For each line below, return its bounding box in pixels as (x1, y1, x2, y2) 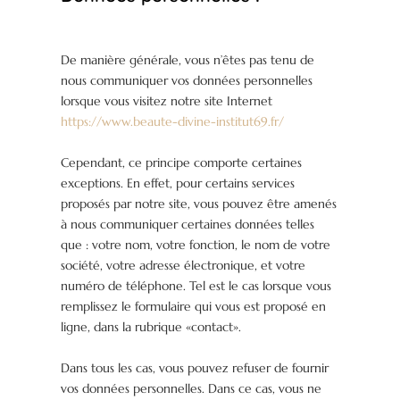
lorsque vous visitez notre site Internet (61, 93, 273, 110)
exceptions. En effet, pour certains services (61, 175, 296, 192)
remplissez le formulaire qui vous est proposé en (61, 298, 327, 315)
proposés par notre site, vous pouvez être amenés (61, 196, 337, 212)
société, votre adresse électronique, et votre (61, 257, 306, 274)
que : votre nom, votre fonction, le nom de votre (61, 237, 331, 254)
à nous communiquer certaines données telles (61, 216, 315, 233)
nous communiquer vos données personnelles (61, 72, 313, 89)
